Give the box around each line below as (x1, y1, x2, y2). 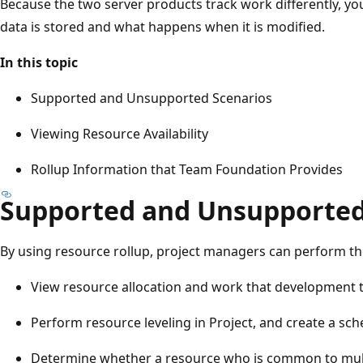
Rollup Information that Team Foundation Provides (31, 160, 343, 178)
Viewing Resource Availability (31, 124, 208, 143)
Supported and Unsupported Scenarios (31, 88, 272, 107)
